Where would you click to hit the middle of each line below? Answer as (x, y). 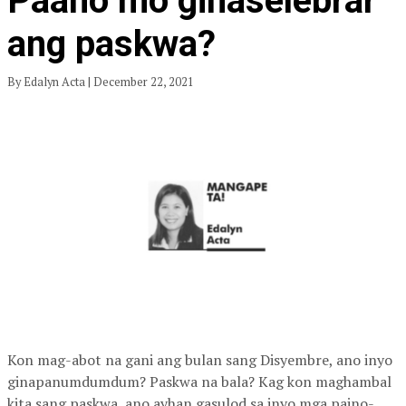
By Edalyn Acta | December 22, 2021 (103, 82)
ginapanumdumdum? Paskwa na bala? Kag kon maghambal (199, 382)
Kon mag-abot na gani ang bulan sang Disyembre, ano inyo (200, 360)
